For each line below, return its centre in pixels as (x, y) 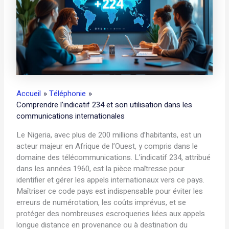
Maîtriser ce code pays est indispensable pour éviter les (110, 191)
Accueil (29, 94)
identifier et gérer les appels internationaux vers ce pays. (111, 180)
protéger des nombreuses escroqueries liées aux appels (111, 214)
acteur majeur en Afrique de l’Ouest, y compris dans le (107, 146)
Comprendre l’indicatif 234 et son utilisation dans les (105, 105)
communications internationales (71, 116)
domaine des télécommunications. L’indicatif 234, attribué (114, 158)
